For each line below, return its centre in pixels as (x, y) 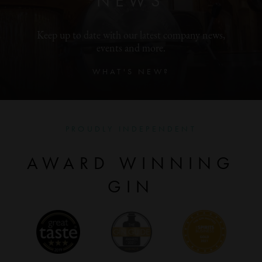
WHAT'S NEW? (131, 71)
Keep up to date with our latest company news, (131, 36)
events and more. (131, 49)
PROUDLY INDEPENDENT (131, 129)
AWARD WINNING (131, 163)
